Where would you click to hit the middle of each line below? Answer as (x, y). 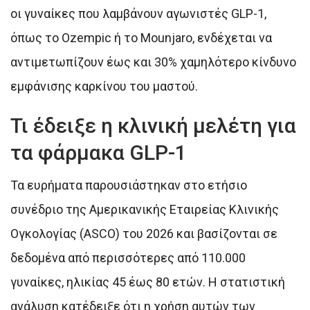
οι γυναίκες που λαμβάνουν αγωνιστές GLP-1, (138, 13)
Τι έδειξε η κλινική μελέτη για (153, 125)
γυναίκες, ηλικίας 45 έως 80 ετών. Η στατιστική (148, 282)
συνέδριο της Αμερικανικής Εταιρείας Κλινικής (145, 209)
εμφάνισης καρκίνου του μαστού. (104, 86)
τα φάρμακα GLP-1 (99, 152)
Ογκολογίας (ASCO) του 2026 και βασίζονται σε (144, 233)
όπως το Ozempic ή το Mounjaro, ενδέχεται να (141, 37)
